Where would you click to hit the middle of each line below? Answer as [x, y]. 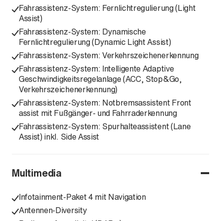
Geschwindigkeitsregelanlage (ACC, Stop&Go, [100, 79]
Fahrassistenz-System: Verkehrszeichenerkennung [109, 55]
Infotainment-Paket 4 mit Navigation [82, 197]
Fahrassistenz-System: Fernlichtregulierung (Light [107, 8]
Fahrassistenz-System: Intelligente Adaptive [96, 69]
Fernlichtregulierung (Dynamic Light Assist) [95, 42]
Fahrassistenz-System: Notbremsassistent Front [105, 103]
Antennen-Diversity [53, 210]
